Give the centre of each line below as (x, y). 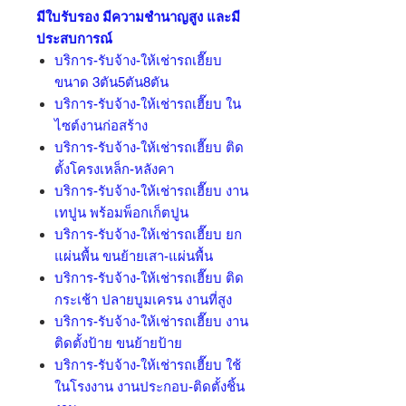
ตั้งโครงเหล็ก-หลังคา (114, 169)
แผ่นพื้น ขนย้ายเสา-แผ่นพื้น (134, 256)
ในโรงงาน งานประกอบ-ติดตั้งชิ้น (150, 387)
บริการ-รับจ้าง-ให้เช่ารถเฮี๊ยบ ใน (148, 104)
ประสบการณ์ (74, 39)
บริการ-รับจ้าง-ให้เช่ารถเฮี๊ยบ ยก (148, 234)
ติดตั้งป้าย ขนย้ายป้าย (118, 343)
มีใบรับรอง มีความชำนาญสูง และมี (138, 17)
